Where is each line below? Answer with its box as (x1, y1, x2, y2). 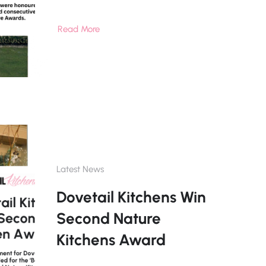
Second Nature (56, 209, 161, 229)
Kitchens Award (56, 230, 166, 250)
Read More (57, 24, 100, 35)
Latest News (56, 164, 104, 175)
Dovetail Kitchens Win (56, 188, 206, 207)
